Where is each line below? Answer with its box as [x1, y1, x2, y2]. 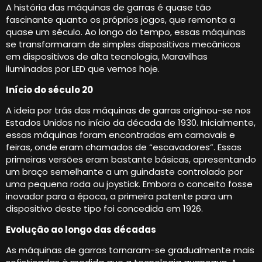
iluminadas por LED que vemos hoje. [6, 63, 160, 75]
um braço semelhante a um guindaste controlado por [6, 166, 243, 178]
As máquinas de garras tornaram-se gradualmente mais [6, 243, 254, 256]
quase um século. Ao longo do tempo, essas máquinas [6, 26, 246, 39]
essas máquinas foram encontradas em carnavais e [6, 129, 235, 142]
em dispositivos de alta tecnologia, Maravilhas [6, 50, 208, 63]
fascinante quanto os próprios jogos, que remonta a [6, 13, 235, 26]
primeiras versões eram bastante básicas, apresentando [6, 153, 256, 166]
